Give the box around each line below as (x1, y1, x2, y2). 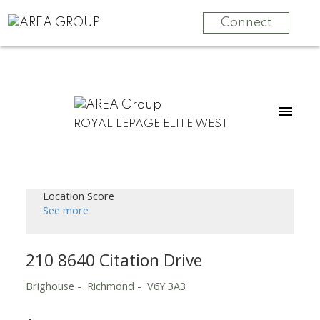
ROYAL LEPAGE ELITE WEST (74, 117, 229, 130)
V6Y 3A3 (146, 278, 186, 293)
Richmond (86, 278, 134, 293)
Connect (220, 16, 271, 29)
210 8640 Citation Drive (25, 248, 202, 271)
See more (42, 202, 89, 217)
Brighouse (25, 278, 74, 293)
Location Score (42, 188, 114, 203)
